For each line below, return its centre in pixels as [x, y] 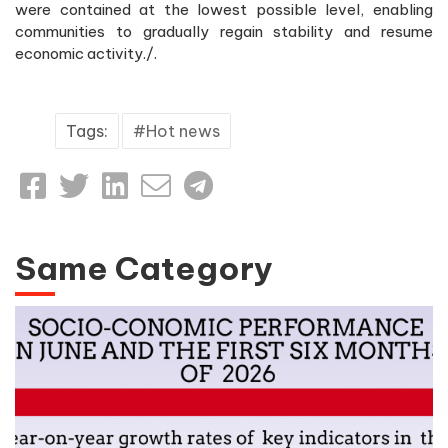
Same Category [144, 268]
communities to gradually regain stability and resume [224, 32]
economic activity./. [86, 54]
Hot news [183, 131]
